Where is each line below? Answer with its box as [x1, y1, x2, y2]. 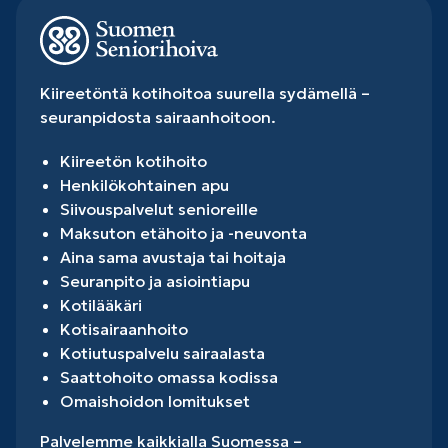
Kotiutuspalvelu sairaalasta [60, 342, 265, 363]
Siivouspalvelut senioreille [60, 198, 258, 219]
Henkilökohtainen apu [60, 174, 229, 195]
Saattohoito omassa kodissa [60, 366, 278, 387]
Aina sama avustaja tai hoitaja [60, 246, 286, 267]
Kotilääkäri [60, 294, 142, 315]
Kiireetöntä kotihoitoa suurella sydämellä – [40, 82, 370, 103]
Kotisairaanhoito [60, 318, 188, 339]
